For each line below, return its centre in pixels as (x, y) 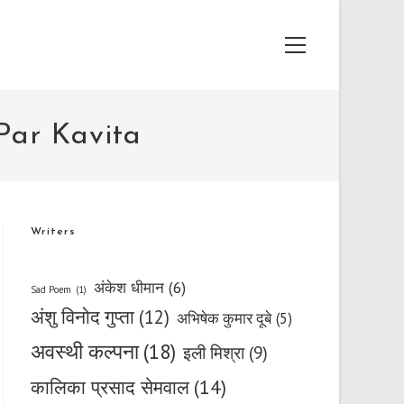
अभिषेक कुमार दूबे (224, 318)
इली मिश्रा (214, 352)
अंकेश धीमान (129, 287)
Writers (53, 232)
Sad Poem (51, 289)
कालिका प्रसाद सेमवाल (110, 387)
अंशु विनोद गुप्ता (83, 317)
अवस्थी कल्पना (85, 351)
